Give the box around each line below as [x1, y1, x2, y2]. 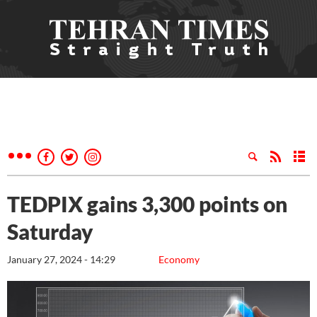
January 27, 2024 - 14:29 [7, 253, 115, 265]
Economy [158, 253, 200, 265]
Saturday [7, 219, 93, 244]
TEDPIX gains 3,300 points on [7, 191, 287, 217]
